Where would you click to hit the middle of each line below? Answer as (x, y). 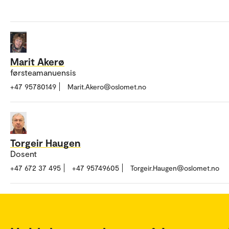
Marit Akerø (37, 61)
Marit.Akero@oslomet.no (107, 86)
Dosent (24, 153)
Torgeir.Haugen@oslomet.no (175, 168)
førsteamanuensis (43, 72)
